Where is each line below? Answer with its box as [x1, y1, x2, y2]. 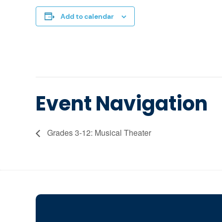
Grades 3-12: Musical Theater [45, 126, 151, 138]
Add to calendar [60, 11, 114, 21]
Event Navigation [36, 90, 208, 117]
